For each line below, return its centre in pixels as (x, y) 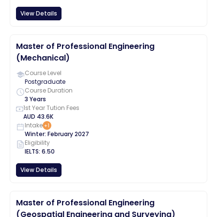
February (60, 134)
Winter (35, 134)
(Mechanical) (43, 58)
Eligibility (37, 143)
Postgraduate (45, 82)
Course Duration (49, 90)
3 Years (35, 99)
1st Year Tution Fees (51, 108)
